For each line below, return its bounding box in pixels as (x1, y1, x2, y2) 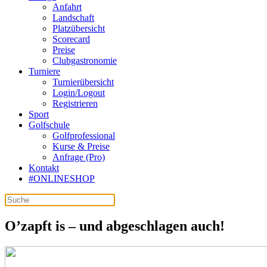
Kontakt (29, 163, 59, 173)
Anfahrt (52, 2, 82, 12)
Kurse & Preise (52, 141, 110, 151)
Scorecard (52, 34, 90, 44)
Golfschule (29, 120, 70, 130)
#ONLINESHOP (29, 173, 95, 184)
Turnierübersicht (52, 77, 114, 87)
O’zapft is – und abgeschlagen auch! (5, 218, 225, 234)
